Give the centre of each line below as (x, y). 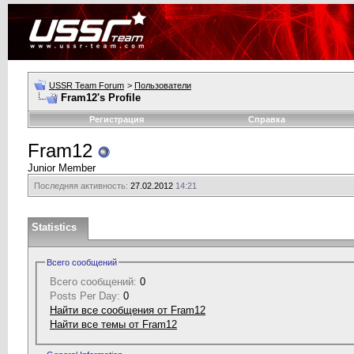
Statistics (54, 227)
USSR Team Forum (87, 85)
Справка (266, 119)
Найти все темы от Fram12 (113, 324)
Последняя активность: (81, 186)
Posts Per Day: (85, 296)
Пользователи (163, 85)
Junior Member (62, 168)
